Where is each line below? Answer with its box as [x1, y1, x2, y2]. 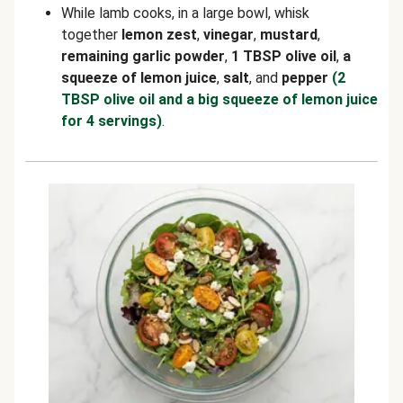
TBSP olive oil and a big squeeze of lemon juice [61, 91, 378, 108]
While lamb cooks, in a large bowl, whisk [61, 4, 309, 22]
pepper [282, 69, 328, 86]
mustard [260, 26, 318, 43]
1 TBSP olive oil [231, 48, 336, 65]
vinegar [203, 26, 254, 43]
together [61, 26, 121, 43]
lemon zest [121, 26, 197, 43]
